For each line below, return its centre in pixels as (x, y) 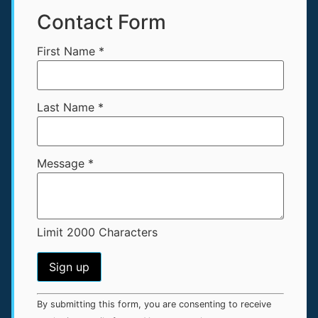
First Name (68, 51)
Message (62, 163)
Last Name (67, 107)
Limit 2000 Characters (97, 232)
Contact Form (102, 22)
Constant (61, 298)
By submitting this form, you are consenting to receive (154, 304)
